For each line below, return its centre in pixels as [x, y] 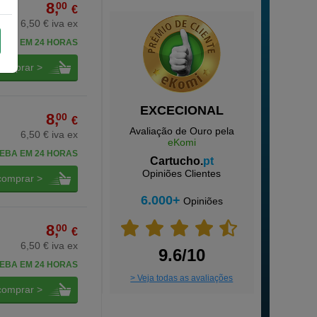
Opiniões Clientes [182, 173]
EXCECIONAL [181, 110]
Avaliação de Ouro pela [181, 131]
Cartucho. [176, 161]
